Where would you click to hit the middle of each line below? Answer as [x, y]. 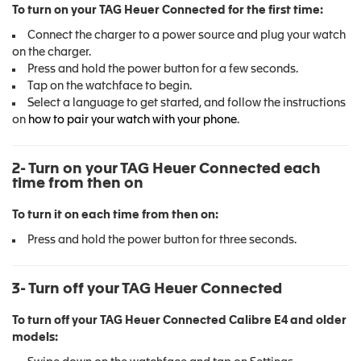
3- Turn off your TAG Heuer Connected [147, 289]
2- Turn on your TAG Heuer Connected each [166, 169]
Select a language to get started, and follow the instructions [187, 103]
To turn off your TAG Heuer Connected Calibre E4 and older [179, 321]
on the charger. [52, 52]
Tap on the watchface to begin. [110, 86]
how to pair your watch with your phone [133, 120]
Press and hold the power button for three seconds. [162, 240]
